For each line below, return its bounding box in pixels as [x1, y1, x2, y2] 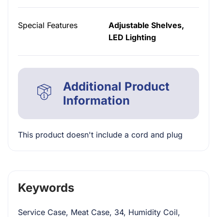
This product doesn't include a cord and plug [18, 130, 183, 139]
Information [62, 93, 130, 108]
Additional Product [62, 79, 170, 93]
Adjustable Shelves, [108, 20, 184, 30]
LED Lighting [108, 32, 156, 42]
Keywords [18, 181, 74, 195]
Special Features [18, 20, 77, 30]
